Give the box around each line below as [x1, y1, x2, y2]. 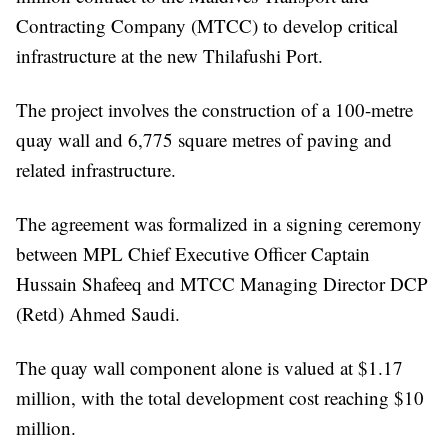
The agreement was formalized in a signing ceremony [16, 211, 422, 237]
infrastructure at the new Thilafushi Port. [16, 43, 323, 69]
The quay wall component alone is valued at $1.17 [16, 355, 403, 381]
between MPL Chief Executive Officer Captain [16, 241, 370, 267]
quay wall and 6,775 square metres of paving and [16, 127, 392, 153]
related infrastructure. [16, 157, 176, 183]
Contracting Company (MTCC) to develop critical [16, 13, 398, 39]
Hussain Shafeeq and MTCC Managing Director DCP [16, 271, 428, 297]
